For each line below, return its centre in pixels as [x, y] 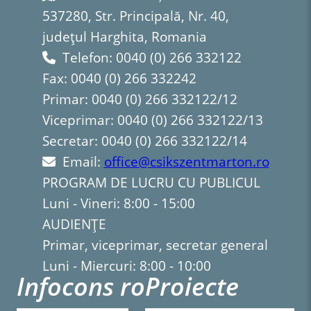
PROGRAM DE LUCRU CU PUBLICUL [151, 183]
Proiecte [192, 287]
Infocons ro [81, 287]
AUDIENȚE [74, 225]
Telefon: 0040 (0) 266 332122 [152, 58]
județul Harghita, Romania [124, 37]
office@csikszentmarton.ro [186, 162]
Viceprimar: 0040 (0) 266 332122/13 [152, 120]
